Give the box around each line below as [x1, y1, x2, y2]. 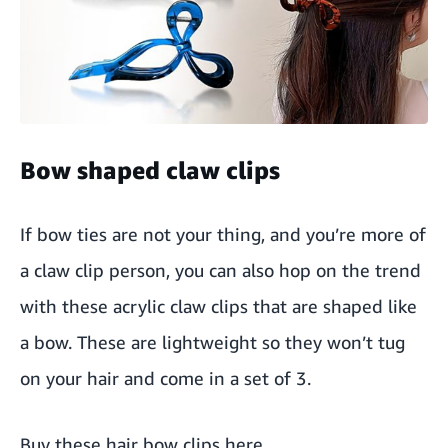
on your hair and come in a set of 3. [20, 367, 311, 389]
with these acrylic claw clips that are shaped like [20, 295, 417, 317]
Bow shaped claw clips [20, 156, 280, 184]
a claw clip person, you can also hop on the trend [20, 259, 421, 281]
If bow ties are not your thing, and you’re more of [20, 223, 426, 245]
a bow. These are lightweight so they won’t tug [20, 331, 405, 353]
